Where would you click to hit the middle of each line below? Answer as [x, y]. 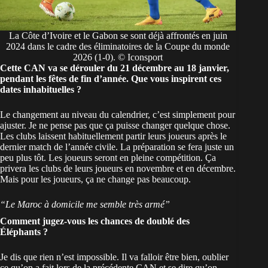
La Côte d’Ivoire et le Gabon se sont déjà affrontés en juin [118, 36]
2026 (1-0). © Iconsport [118, 57]
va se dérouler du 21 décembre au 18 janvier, [138, 68]
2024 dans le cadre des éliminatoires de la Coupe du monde [118, 47]
